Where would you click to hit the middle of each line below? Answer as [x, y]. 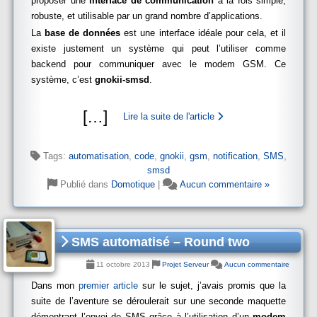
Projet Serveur [185, 264]
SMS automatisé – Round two [159, 242]
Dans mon [55, 286]
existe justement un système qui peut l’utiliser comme [158, 48]
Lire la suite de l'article [170, 116]
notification [235, 156]
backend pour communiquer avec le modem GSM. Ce [158, 64]
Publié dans [84, 184]
